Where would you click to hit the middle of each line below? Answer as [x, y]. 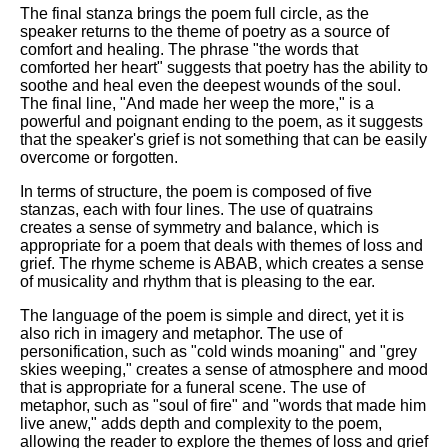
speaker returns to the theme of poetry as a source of [204, 32]
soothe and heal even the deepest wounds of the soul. [210, 86]
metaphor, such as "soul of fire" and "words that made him [223, 406]
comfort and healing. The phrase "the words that [189, 50]
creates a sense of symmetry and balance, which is [199, 228]
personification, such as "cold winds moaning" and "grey [218, 352]
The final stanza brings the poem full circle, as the [194, 14]
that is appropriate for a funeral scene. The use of [192, 388]
